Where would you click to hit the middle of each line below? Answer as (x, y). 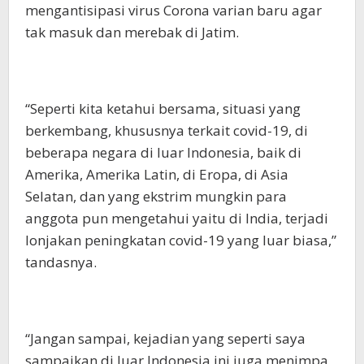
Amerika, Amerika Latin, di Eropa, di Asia (157, 175)
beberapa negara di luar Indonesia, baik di (163, 153)
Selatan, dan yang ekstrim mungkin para (156, 197)
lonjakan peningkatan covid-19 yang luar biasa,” (181, 240)
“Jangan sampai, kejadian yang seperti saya (165, 339)
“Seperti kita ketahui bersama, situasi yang (163, 109)
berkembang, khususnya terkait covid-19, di (167, 131)
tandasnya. (61, 262)
